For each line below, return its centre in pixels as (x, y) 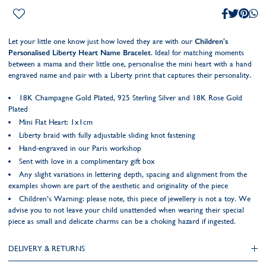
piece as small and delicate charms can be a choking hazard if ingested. (122, 221)
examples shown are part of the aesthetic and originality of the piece (118, 186)
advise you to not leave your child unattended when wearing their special (126, 210)
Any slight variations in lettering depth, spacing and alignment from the (133, 174)
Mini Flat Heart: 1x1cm (56, 122)
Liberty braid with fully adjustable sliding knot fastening (107, 135)
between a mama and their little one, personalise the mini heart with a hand (130, 64)
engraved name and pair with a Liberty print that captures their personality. (130, 75)
